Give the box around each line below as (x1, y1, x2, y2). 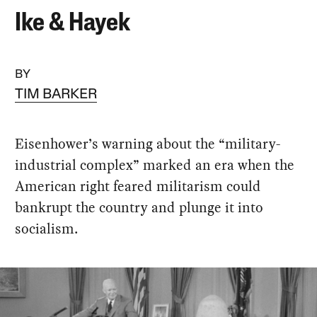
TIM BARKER (15, 87, 98, 102)
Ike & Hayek (15, 11, 131, 37)
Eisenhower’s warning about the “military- (15, 133, 281, 154)
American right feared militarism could (15, 175, 262, 196)
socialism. (15, 218, 79, 238)
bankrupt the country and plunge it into (15, 197, 264, 217)
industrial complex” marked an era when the (15, 154, 295, 175)
